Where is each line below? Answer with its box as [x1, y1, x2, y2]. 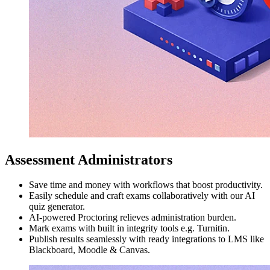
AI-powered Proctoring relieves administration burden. [29, 212, 236, 223]
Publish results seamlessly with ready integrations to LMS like [29, 234, 264, 245]
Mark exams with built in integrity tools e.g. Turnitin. [29, 223, 230, 234]
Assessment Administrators [5, 151, 172, 168]
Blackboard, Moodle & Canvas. [29, 245, 150, 256]
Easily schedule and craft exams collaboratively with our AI [29, 190, 255, 201]
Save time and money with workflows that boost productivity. [29, 180, 263, 190]
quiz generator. [29, 201, 85, 212]
